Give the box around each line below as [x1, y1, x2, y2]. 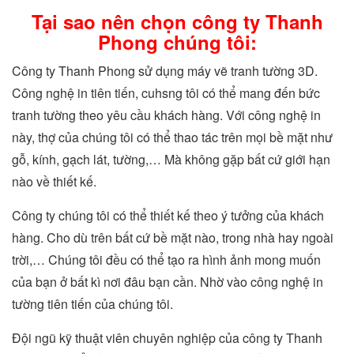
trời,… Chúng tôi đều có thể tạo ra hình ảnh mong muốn [12, 250, 321, 269]
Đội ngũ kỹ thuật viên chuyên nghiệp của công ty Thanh [12, 329, 322, 347]
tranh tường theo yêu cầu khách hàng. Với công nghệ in [12, 106, 321, 124]
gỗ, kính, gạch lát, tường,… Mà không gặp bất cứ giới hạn [12, 150, 330, 168]
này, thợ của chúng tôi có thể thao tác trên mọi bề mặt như [12, 128, 333, 146]
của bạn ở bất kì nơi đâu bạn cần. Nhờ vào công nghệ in [12, 273, 323, 291]
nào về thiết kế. [12, 172, 96, 190]
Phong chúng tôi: [97, 28, 257, 55]
